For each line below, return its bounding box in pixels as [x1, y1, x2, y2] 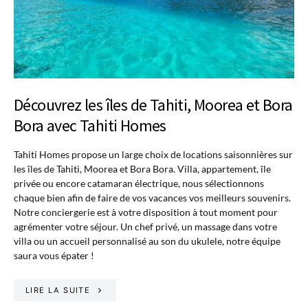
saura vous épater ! [14, 249, 94, 261]
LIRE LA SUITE [25, 285, 91, 295]
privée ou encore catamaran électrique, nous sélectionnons [14, 177, 264, 189]
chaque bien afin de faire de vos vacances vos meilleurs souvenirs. [14, 191, 291, 203]
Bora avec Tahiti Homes [14, 114, 166, 136]
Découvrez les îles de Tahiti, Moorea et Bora [14, 93, 293, 115]
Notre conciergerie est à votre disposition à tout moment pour [14, 206, 278, 218]
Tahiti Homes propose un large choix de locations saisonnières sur [14, 148, 293, 160]
